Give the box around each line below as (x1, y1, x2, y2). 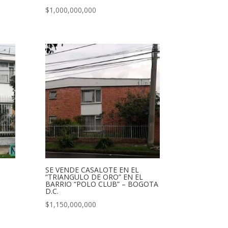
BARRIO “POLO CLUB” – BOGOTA (45, 179, 159, 189)
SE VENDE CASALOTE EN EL (45, 164, 139, 175)
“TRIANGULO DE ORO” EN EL (45, 172, 144, 182)
